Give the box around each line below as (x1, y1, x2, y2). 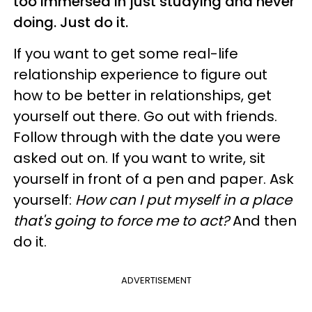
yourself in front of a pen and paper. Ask (13, 169, 294, 189)
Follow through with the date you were (13, 127, 281, 147)
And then (233, 210, 297, 231)
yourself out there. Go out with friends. (13, 106, 277, 126)
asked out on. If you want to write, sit (13, 148, 265, 168)
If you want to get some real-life (13, 43, 238, 63)
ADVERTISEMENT (120, 273, 192, 287)
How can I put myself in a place (75, 189, 292, 210)
